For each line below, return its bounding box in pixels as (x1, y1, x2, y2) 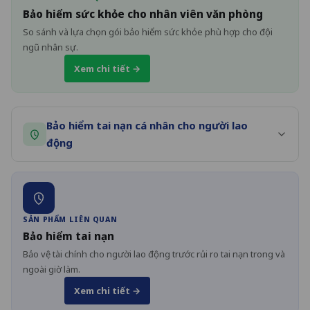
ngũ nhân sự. (23, 40, 78, 53)
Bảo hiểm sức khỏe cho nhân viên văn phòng (23, 6, 263, 21)
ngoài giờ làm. (23, 262, 80, 275)
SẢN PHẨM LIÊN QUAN (23, 214, 118, 224)
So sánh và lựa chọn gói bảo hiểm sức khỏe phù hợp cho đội (23, 25, 273, 38)
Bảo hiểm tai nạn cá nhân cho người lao (46, 118, 248, 132)
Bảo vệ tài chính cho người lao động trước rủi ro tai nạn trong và (23, 247, 285, 260)
